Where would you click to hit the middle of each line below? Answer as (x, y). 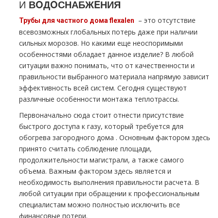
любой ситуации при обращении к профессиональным (109, 193)
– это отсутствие (166, 20)
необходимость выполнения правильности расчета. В (109, 182)
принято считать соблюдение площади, (85, 149)
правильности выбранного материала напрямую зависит (114, 77)
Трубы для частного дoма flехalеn (77, 20)
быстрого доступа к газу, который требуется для (101, 126)
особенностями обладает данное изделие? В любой (106, 54)
